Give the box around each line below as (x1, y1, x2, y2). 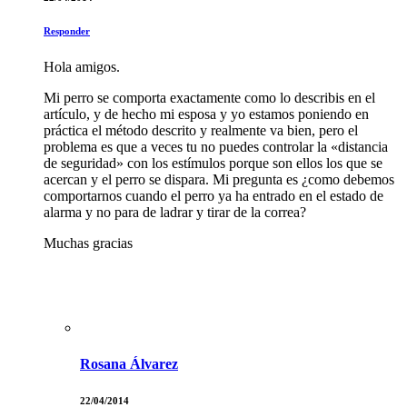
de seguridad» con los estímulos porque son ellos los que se (44, 155, 382, 172)
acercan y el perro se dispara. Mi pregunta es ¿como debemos (44, 172, 394, 188)
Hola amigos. (44, 59, 120, 75)
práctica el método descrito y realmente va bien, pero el (44, 123, 358, 139)
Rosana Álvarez (80, 355, 178, 372)
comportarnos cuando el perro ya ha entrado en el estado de (44, 188, 383, 204)
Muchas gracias (44, 235, 133, 252)
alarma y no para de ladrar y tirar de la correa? (44, 204, 306, 221)
